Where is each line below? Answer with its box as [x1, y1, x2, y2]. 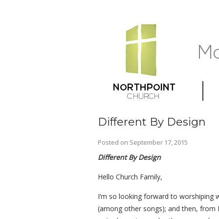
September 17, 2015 [129, 138, 188, 147]
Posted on [97, 138, 130, 147]
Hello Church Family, [97, 172, 162, 181]
